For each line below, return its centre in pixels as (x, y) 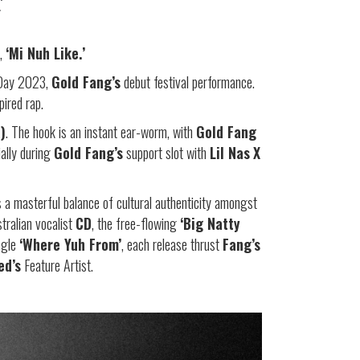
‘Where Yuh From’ (70, 244)
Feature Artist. (57, 265)
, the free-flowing (135, 223)
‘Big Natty (210, 223)
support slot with (166, 152)
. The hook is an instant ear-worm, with (101, 131)
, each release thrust (172, 244)
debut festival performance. (188, 82)
